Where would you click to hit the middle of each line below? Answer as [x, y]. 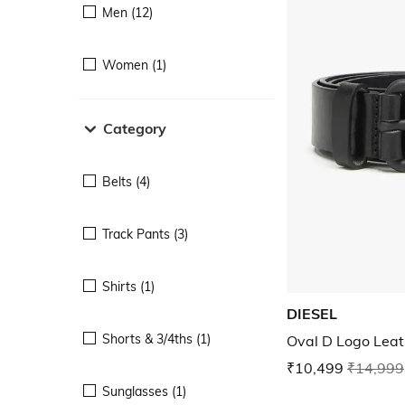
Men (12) [127, 12]
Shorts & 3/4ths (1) [156, 339]
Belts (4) [126, 181]
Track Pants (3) [145, 234]
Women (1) [134, 65]
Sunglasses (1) [144, 391]
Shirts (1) [128, 286]
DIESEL [312, 314]
